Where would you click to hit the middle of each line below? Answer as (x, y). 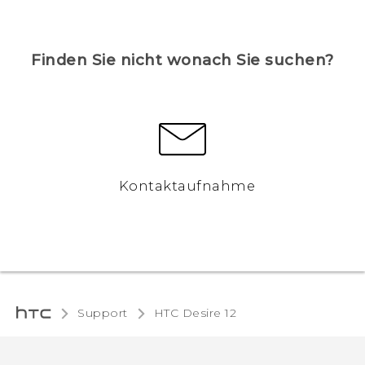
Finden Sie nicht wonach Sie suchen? (182, 60)
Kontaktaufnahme (187, 186)
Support (103, 313)
